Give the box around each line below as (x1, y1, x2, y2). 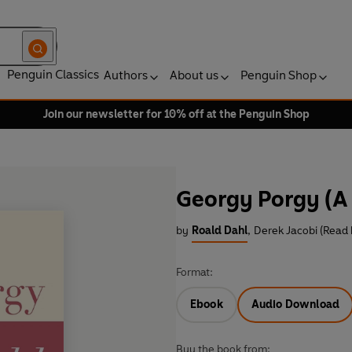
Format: (176, 266, 213, 280)
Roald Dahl (192, 224, 247, 238)
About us (170, 68, 218, 82)
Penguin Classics (7, 67, 99, 82)
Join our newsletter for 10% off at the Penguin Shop (42, 108, 310, 121)
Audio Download (251, 298, 340, 312)
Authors (104, 68, 148, 82)
